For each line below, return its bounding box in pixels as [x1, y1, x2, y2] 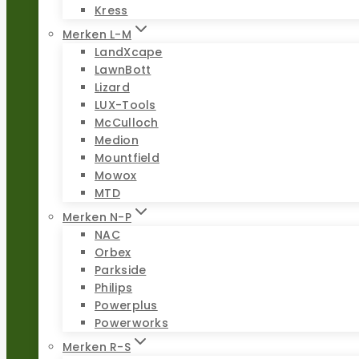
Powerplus [95, 296, 158, 313]
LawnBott [95, 61, 151, 78]
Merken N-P [63, 208, 131, 225]
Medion [95, 131, 139, 148]
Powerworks [95, 314, 168, 331]
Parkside [95, 261, 147, 278]
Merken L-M [63, 26, 131, 42]
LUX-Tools [95, 96, 156, 113]
